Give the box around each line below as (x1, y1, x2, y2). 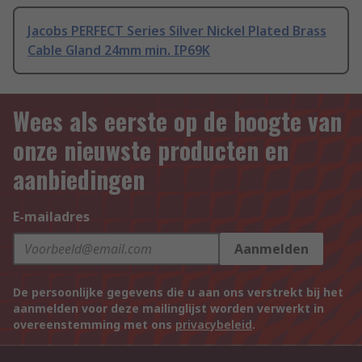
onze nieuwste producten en (13, 132, 288, 169)
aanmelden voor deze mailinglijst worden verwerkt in (13, 301, 324, 317)
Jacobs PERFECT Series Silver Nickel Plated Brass (27, 22, 326, 40)
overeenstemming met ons (13, 317, 175, 333)
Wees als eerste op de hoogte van (13, 103, 342, 140)
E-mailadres (13, 208, 90, 226)
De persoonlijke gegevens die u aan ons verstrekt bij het (13, 284, 343, 301)
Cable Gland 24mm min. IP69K (27, 41, 210, 60)
